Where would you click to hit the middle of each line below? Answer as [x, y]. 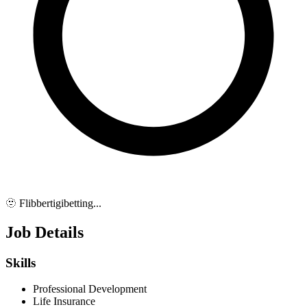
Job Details [45, 232]
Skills [21, 262]
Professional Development [90, 289]
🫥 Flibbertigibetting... [53, 203]
